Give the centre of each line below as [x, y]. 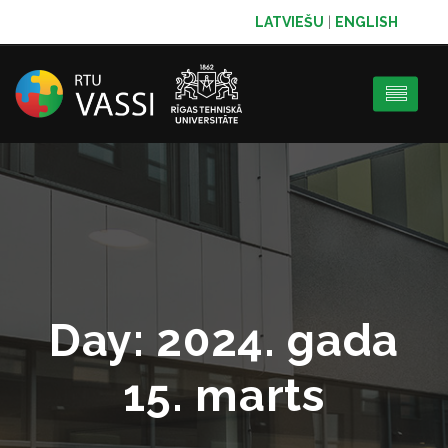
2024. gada [278, 340]
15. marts [224, 395]
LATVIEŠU [289, 22]
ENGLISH [366, 22]
